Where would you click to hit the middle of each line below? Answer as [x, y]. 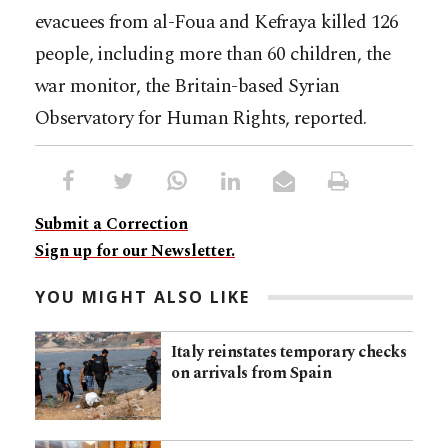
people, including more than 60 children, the [213, 55]
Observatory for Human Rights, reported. [201, 119]
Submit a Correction [111, 224]
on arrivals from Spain [251, 373]
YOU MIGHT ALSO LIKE [143, 297]
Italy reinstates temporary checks [289, 352]
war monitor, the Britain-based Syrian [187, 87]
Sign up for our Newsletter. [135, 251]
